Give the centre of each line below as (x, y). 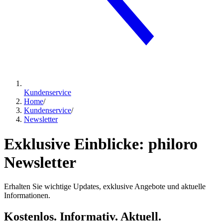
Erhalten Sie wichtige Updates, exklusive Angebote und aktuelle (105, 187)
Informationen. (27, 196)
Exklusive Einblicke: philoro (101, 144)
